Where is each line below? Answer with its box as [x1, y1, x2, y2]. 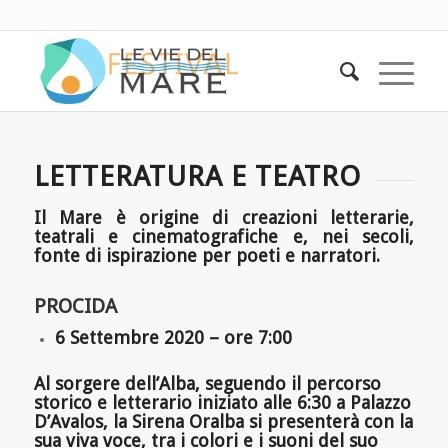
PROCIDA [33, 294, 117, 319]
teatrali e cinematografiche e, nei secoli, [33, 226, 415, 248]
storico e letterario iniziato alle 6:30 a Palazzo [33, 392, 411, 414]
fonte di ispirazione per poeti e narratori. [33, 245, 380, 267]
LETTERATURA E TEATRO [33, 160, 361, 193]
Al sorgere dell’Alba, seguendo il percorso [33, 373, 381, 395]
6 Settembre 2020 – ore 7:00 [54, 327, 292, 349]
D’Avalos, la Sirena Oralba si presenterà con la [33, 411, 413, 433]
